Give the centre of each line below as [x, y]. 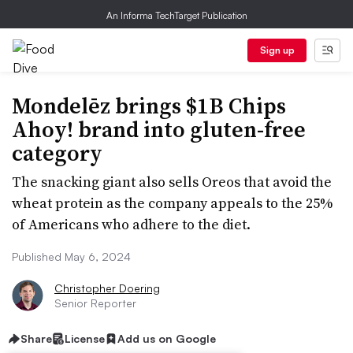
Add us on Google [167, 338]
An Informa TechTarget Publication [176, 15]
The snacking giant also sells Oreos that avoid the [172, 182]
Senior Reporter [95, 303]
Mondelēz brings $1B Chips [149, 106]
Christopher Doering [107, 288]
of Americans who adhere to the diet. [131, 224]
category [57, 153]
